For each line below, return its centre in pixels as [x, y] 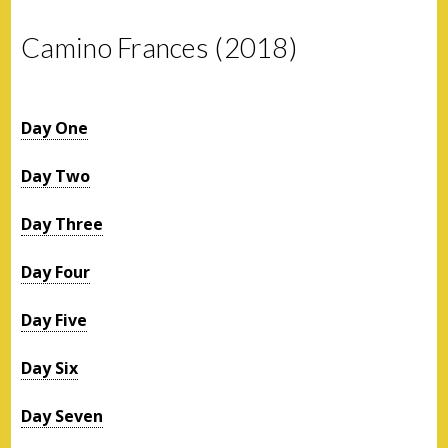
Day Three [62, 223]
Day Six [50, 367]
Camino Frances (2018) [159, 47]
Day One [55, 127]
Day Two [56, 175]
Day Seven [62, 415]
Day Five [54, 319]
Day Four [56, 271]
